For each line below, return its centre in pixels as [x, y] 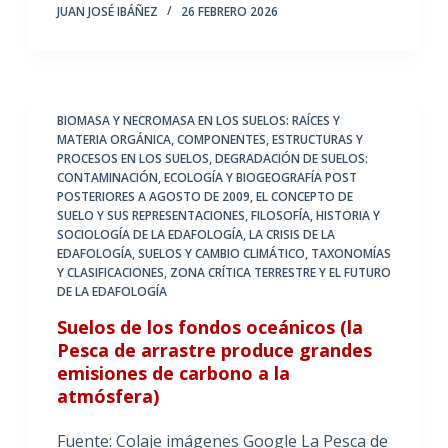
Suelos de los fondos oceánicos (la [209, 326]
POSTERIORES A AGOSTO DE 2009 [153, 196]
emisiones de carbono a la [173, 372]
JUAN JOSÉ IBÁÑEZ [107, 11]
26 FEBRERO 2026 [229, 11]
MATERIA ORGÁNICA [113, 139]
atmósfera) [107, 395]
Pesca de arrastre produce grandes [214, 349]
